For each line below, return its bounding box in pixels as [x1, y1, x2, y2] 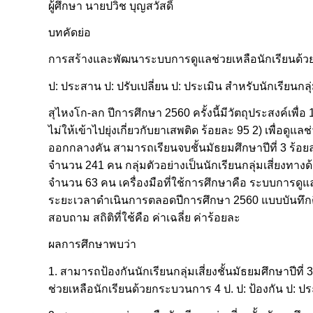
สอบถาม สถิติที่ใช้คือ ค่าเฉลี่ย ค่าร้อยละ [48, 211, 240, 224]
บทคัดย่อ [48, 26, 91, 38]
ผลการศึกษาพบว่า [48, 238, 136, 251]
